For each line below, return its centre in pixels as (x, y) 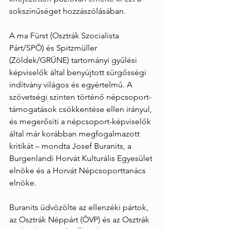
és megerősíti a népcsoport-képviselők (81, 121)
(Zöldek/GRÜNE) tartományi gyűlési (74, 60)
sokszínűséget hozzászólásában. (67, 11)
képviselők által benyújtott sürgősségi (79, 72)
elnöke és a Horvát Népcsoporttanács (78, 170)
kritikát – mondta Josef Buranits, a (71, 146)
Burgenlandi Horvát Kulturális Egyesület (82, 158)
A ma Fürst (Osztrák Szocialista (65, 35)
